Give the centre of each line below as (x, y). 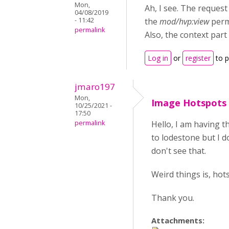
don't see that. (179, 151)
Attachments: (179, 220)
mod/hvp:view (184, 21)
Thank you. (173, 198)
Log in (158, 58)
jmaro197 (95, 87)
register (198, 58)
